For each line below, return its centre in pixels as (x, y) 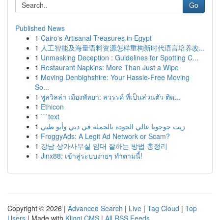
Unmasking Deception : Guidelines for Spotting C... (120, 57)
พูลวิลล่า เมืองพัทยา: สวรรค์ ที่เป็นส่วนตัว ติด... (110, 97)
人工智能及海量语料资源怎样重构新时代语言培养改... (123, 48)
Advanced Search (95, 208)
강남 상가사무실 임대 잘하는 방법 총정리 (104, 146)
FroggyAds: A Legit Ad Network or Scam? (105, 136)
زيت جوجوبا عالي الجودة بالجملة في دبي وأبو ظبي (113, 126)
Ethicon (52, 107)
